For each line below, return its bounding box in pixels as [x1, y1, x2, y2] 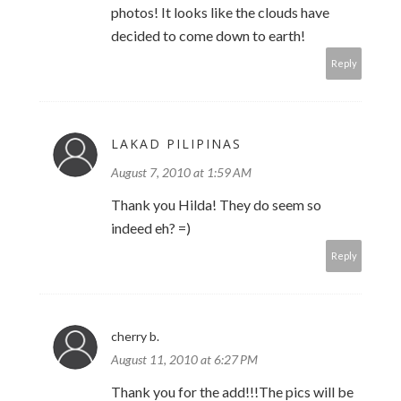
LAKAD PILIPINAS [111, 135, 242, 153]
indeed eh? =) [111, 219, 191, 237]
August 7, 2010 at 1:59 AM [111, 165, 252, 181]
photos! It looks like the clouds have [111, 4, 329, 21]
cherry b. [111, 328, 159, 345]
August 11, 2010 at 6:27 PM [111, 352, 258, 368]
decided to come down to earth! [111, 27, 305, 45]
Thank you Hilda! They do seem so [111, 196, 321, 214]
